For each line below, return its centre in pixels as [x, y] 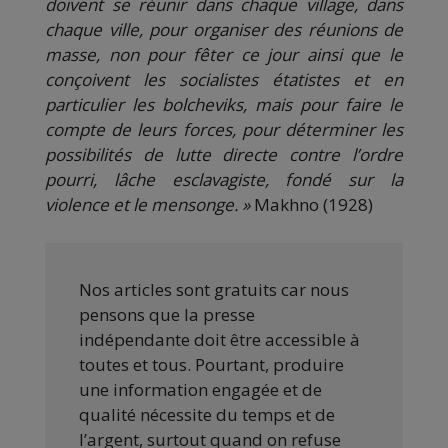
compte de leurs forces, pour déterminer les [224, 129]
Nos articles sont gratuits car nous [214, 289]
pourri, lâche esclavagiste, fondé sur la [224, 179]
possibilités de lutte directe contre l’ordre [224, 154]
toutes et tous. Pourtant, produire [211, 364]
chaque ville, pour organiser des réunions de [224, 29]
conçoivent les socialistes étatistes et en [224, 79]
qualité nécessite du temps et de [207, 414]
